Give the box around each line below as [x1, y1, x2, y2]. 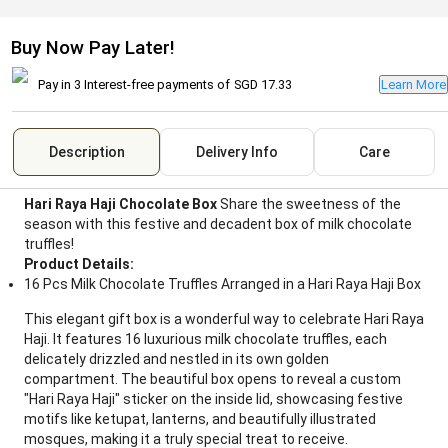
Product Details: [24, 256, 134, 272]
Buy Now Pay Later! [11, 37, 175, 59]
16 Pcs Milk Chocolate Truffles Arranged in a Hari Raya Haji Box [24, 276, 421, 292]
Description [48, 144, 125, 160]
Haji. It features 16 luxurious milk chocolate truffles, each [24, 331, 387, 347]
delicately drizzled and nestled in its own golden [24, 351, 329, 367]
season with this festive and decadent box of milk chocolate [24, 216, 412, 232]
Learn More [381, 76, 446, 92]
